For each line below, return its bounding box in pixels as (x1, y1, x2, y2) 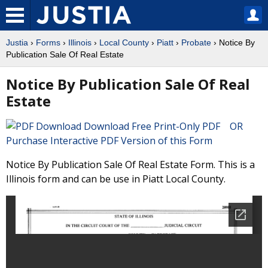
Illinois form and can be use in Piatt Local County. (6, 172, 226, 185)
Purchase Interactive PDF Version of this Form (6, 134, 212, 147)
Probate (181, 38, 211, 47)
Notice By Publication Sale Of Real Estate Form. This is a (6, 158, 255, 171)
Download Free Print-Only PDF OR (81, 120, 250, 133)
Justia (6, 38, 28, 47)
